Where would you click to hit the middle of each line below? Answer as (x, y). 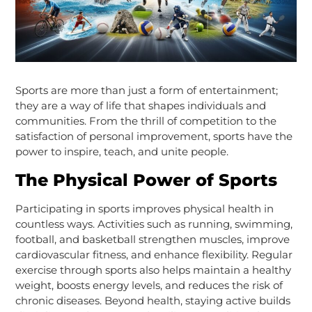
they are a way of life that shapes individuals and (140, 105)
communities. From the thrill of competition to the (146, 120)
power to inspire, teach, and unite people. (122, 151)
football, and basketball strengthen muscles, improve (152, 239)
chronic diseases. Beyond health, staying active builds (153, 300)
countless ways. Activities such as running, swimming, (154, 224)
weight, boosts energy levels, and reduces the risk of (149, 285)
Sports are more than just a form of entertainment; (146, 90)
